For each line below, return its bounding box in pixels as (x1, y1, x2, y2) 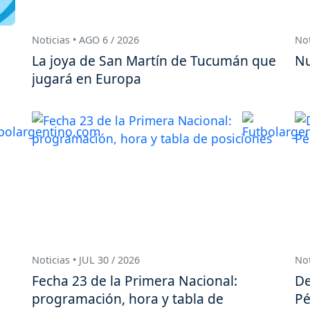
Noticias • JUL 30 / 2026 (32, 253, 140, 266)
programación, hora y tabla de (32, 289, 224, 308)
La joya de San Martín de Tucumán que (32, 51, 276, 71)
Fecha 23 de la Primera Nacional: (32, 271, 237, 290)
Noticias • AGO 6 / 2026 (32, 33, 139, 47)
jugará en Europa (32, 69, 141, 89)
